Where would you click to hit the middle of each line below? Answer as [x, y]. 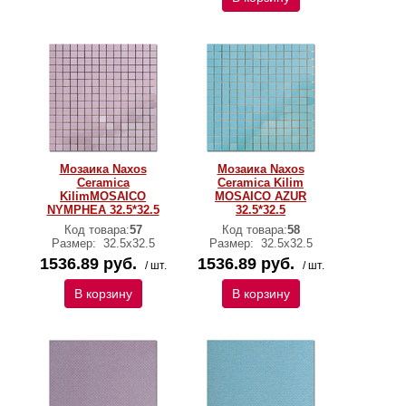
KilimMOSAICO [103, 196]
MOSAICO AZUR [261, 196]
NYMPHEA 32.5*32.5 [103, 210]
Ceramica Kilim [261, 183]
